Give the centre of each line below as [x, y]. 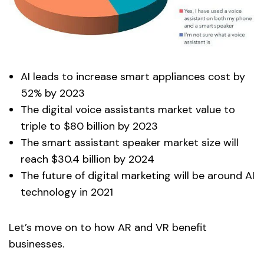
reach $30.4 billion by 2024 [88, 159]
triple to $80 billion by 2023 [89, 126]
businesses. [37, 244]
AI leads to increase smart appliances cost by [133, 76]
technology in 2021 [67, 192]
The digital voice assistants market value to [128, 109]
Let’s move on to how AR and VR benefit [108, 227]
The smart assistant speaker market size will [130, 142]
